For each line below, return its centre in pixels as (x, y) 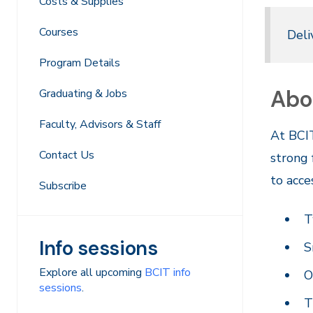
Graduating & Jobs (83, 94)
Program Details (80, 63)
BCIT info (168, 272)
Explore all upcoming (92, 272)
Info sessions (99, 248)
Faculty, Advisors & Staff (100, 124)
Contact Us (67, 155)
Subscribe (63, 186)
